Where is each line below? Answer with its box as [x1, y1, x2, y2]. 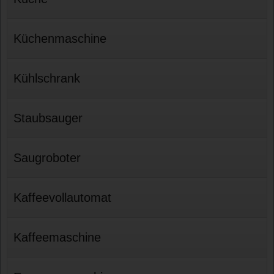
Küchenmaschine [13, 31, 107, 45]
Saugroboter [13, 150, 81, 165]
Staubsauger [13, 111, 83, 125]
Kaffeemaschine [13, 230, 102, 244]
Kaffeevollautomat [13, 190, 112, 204]
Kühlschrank [13, 71, 81, 85]
